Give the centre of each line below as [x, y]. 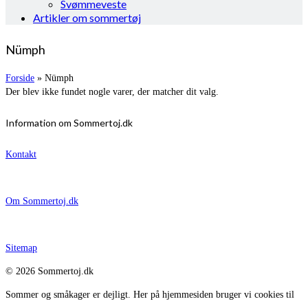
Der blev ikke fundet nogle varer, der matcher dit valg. [112, 92]
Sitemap [21, 247]
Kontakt [21, 154]
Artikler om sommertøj [87, 18]
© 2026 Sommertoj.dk [49, 271]
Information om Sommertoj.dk [69, 123]
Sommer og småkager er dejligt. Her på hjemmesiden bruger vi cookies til [150, 294]
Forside [20, 78]
